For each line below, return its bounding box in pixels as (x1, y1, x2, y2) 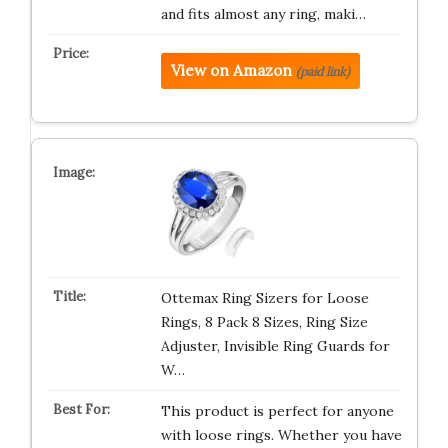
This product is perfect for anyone (160, 402, 394, 420)
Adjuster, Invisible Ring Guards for (160, 337, 390, 355)
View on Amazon (170, 61, 292, 80)
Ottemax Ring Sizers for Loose (160, 289, 369, 307)
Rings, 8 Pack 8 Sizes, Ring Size (160, 313, 368, 331)
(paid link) (295, 64, 350, 79)
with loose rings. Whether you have (160, 426, 402, 444)
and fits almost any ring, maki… (160, 5, 366, 23)
